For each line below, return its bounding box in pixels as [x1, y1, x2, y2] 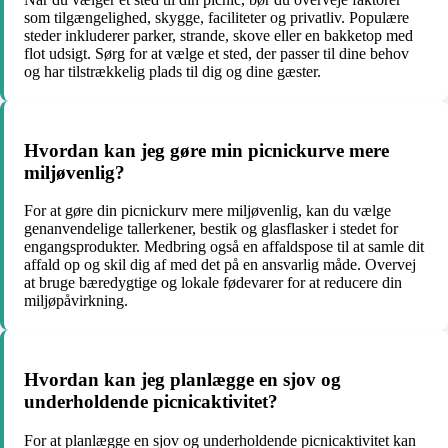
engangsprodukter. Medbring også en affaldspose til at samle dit [24, 238, 424, 256]
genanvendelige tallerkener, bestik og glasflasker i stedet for [24, 220, 398, 238]
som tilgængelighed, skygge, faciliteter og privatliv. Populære [24, 8, 409, 26]
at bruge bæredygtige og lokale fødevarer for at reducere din [24, 274, 402, 292]
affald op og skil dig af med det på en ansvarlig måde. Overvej [24, 256, 416, 274]
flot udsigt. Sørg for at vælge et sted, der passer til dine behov [24, 44, 409, 62]
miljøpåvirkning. [24, 292, 128, 310]
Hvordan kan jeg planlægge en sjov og [24, 369, 341, 391]
